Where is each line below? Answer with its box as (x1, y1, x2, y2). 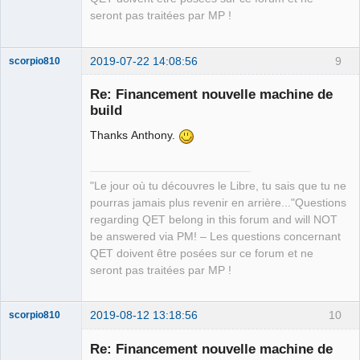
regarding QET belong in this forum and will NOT (90, 213, 337, 226)
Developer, (9, 243, 56, 255)
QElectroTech (9, 209, 67, 221)
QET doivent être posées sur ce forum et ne (90, 247, 313, 260)
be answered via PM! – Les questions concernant (90, 230, 341, 243)
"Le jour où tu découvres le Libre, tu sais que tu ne (90, 179, 346, 192)
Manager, (9, 231, 50, 243)
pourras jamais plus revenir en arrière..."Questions (90, 196, 346, 209)
